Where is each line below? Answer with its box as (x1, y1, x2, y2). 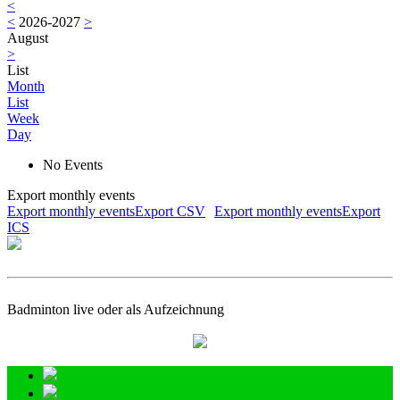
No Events (43, 157, 103, 173)
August (7, 30, 48, 46)
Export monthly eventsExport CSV (7, 204, 205, 220)
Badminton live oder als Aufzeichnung (7, 302, 224, 318)
